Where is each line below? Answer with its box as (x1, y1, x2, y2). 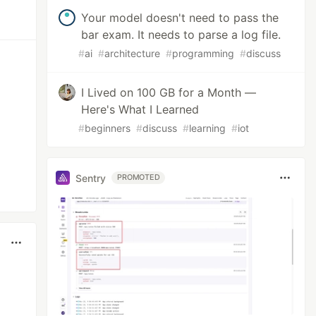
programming (172, 47, 235, 59)
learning (189, 122, 226, 134)
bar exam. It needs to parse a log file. (81, 28, 281, 42)
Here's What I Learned (81, 102, 200, 116)
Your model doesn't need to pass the (81, 11, 279, 25)
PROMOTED (117, 173, 160, 182)
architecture (104, 47, 161, 59)
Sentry (75, 171, 107, 184)
